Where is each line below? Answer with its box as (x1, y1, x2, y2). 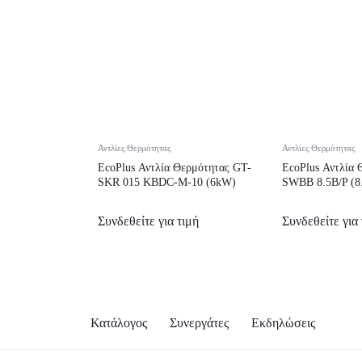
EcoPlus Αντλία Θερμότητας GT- (98, 161, 251, 174)
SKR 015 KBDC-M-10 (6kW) (98, 175, 236, 188)
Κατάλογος (90, 315, 147, 330)
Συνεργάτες (170, 315, 229, 330)
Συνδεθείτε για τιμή (98, 213, 199, 228)
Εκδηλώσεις (251, 315, 315, 330)
